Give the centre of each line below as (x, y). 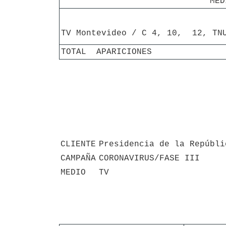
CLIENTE (78, 144)
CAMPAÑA (78, 158)
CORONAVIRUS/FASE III (149, 158)
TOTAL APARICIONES (106, 52)
